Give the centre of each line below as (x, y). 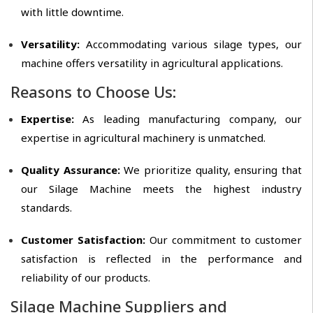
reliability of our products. (86, 278)
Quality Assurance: (73, 170)
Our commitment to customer (224, 240)
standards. (46, 208)
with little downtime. (72, 12)
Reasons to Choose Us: (93, 92)
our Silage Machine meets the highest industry (161, 189)
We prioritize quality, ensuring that (213, 170)
